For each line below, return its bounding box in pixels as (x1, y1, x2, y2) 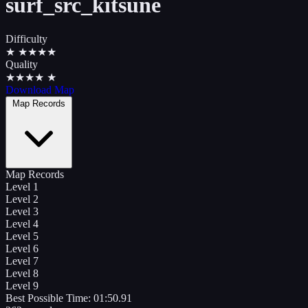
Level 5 (5, 230, 38, 242)
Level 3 (5, 205, 38, 217)
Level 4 (5, 217, 38, 230)
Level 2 (5, 192, 38, 205)
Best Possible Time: (5, 291, 93, 304)
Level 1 (5, 180, 38, 192)
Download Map (5, 83, 74, 96)
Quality (5, 58, 38, 70)
